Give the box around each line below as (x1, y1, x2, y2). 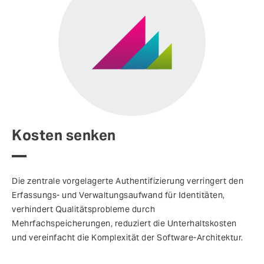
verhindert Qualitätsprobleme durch (12, 204, 155, 215)
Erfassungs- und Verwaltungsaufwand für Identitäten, (12, 190, 225, 201)
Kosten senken (12, 126, 116, 145)
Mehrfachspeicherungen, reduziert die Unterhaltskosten (12, 218, 237, 229)
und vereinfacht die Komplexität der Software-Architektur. (12, 232, 243, 243)
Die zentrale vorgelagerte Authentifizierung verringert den (12, 176, 243, 187)
